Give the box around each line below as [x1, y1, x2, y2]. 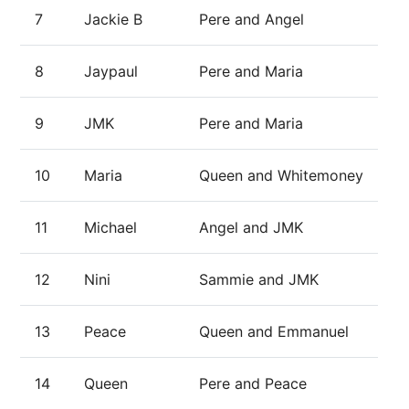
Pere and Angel [199, 10, 304, 28]
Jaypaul [84, 62, 138, 80]
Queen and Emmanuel [199, 322, 349, 341]
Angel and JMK [199, 218, 303, 236]
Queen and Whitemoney [199, 166, 363, 184]
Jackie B [84, 10, 142, 28]
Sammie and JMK [199, 270, 319, 288]
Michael [84, 218, 137, 236]
